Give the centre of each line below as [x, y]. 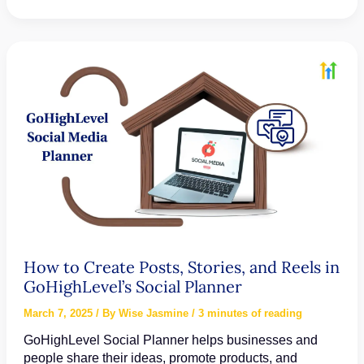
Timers [43, 126]
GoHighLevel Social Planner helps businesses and [170, 340]
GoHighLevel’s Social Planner [132, 286]
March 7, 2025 [59, 313]
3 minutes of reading [250, 313]
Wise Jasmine [155, 313]
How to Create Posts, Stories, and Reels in [181, 266]
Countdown [58, 108]
